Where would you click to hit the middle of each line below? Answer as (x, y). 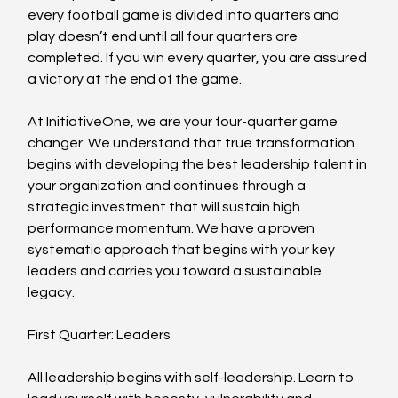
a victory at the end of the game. (135, 80)
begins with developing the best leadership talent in (199, 165)
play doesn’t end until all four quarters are (164, 37)
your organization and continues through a (168, 186)
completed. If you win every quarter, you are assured (199, 58)
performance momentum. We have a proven (173, 229)
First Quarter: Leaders (99, 335)
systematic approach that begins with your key (183, 250)
